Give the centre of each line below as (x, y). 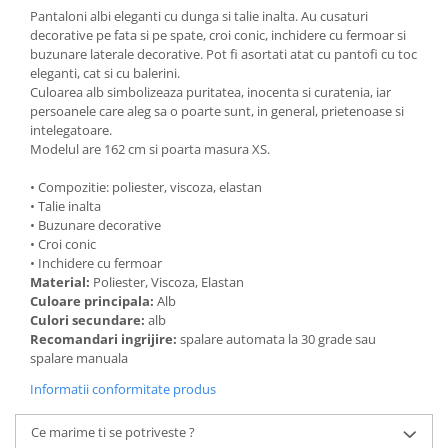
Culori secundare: (89, 320)
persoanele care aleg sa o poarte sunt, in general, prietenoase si (217, 111)
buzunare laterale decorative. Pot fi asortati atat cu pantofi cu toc (223, 54)
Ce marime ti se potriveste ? (113, 432)
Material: (61, 282)
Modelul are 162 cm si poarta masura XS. (150, 149)
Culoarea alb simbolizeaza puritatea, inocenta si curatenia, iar (210, 92)
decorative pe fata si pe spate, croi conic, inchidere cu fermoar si (218, 35)
